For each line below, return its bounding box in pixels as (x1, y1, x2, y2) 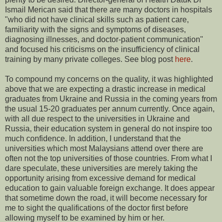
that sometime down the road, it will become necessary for (5, 194, 207, 203)
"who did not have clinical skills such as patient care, (5, 15, 189, 24)
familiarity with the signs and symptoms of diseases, (5, 25, 186, 34)
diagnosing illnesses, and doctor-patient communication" (5, 35, 203, 44)
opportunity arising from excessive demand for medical (5, 174, 196, 183)
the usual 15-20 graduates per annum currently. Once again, (5, 105, 215, 113)
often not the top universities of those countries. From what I (5, 154, 212, 163)
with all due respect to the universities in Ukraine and (5, 114, 190, 123)
